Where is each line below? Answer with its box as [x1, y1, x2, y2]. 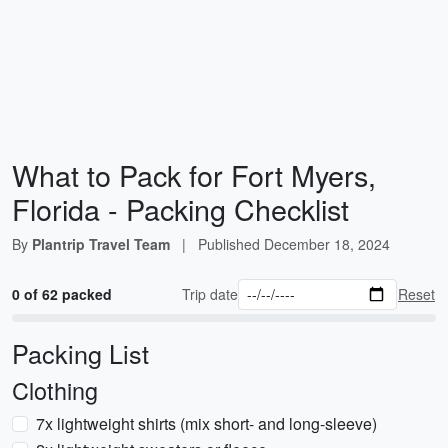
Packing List [12, 335, 149, 371]
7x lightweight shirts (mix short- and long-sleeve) [36, 412, 377, 435]
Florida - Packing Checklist [12, 188, 349, 229]
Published [198, 234, 264, 254]
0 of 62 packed [12, 284, 112, 304]
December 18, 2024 [264, 234, 390, 254]
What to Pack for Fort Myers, [12, 154, 376, 195]
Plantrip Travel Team [32, 234, 170, 254]
